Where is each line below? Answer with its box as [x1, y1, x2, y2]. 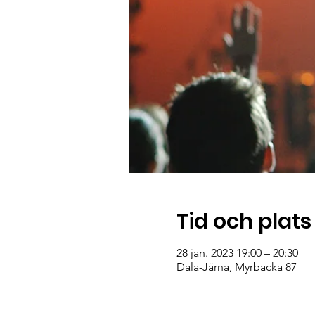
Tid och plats [176, 207, 311, 236]
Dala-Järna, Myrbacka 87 [176, 260, 297, 274]
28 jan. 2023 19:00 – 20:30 [176, 246, 298, 259]
